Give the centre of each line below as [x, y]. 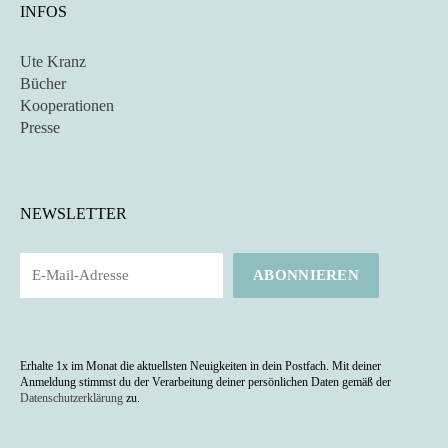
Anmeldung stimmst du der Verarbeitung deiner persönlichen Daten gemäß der [205, 382]
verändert [224, 346]
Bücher [43, 84]
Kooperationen [67, 106]
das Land [224, 310]
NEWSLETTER [73, 214]
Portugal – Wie [224, 238]
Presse [40, 128]
